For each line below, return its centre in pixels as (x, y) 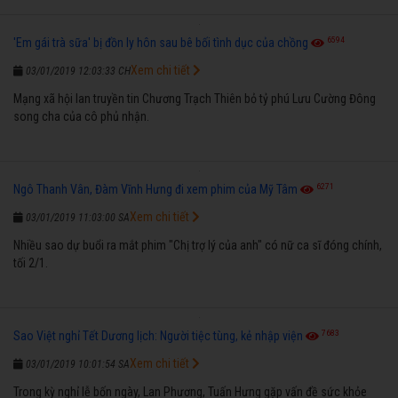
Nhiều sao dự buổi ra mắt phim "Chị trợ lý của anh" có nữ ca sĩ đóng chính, (198, 245)
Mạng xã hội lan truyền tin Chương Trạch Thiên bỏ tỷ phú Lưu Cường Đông (195, 98)
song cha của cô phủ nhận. (81, 116)
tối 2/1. (31, 263)
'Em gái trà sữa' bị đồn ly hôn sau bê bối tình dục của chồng (161, 42)
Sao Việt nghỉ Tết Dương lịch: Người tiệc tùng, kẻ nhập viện (158, 335)
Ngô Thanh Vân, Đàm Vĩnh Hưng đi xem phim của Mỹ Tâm (155, 189)
